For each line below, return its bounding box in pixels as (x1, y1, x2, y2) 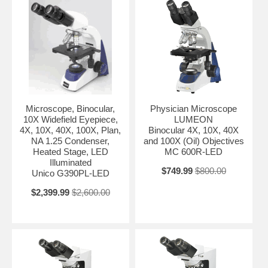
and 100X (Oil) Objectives (143, 135, 244, 146)
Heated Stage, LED (32, 146, 108, 157)
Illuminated (49, 157, 92, 167)
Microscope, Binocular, (26, 103, 115, 114)
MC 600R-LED (165, 146, 223, 157)
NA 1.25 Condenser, (31, 135, 110, 146)
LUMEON (174, 114, 214, 124)
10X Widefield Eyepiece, (23, 114, 118, 124)
